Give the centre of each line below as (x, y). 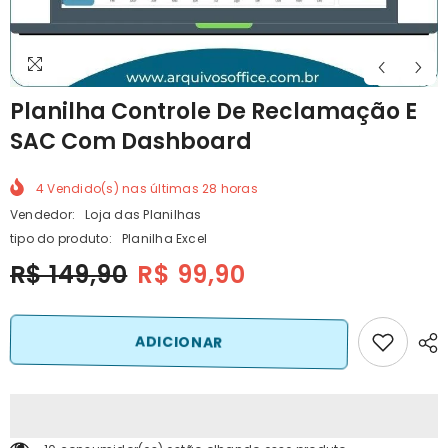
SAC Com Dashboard (131, 141)
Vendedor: (43, 214)
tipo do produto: (61, 238)
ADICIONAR (179, 341)
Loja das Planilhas (143, 214)
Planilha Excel (164, 238)
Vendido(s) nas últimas (123, 188)
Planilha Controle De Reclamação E (213, 111)
